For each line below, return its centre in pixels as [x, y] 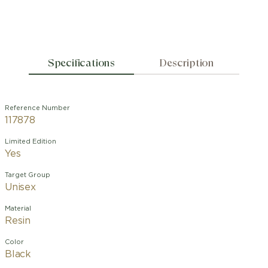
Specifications [81, 63]
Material [18, 208]
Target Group [28, 175]
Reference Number [37, 108]
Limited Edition [31, 141]
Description [187, 63]
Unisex [20, 187]
